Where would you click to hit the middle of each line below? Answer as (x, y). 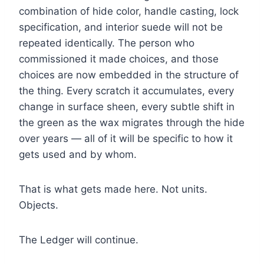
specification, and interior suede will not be (121, 27)
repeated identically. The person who (107, 43)
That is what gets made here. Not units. (113, 189)
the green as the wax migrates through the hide (132, 123)
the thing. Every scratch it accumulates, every (126, 91)
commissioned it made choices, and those (119, 59)
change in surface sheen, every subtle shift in (127, 107)
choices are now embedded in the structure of (129, 75)
